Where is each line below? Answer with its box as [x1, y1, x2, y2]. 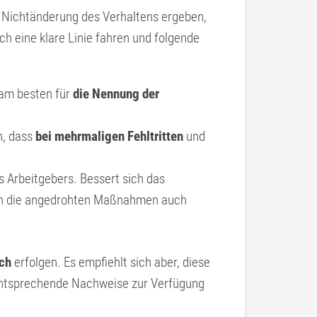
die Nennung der [73, 86, 159, 102]
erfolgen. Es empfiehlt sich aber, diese [11, 254, 210, 270]
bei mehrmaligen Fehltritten [35, 128, 183, 144]
